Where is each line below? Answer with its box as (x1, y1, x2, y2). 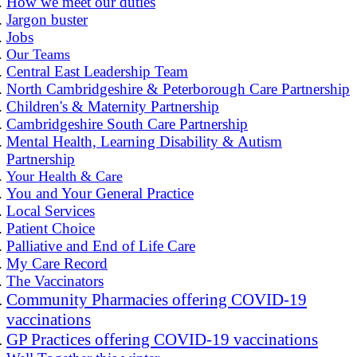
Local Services (6, 202, 95, 219)
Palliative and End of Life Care (6, 237, 195, 254)
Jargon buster (6, 10, 88, 28)
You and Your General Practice (6, 184, 194, 202)
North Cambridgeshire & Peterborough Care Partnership (6, 80, 350, 97)
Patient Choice (6, 219, 95, 237)
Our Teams (6, 45, 70, 62)
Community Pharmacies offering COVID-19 (6, 289, 307, 309)
